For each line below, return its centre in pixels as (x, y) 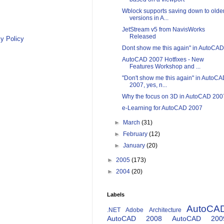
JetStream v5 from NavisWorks (163, 30)
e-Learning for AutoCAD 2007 (162, 108)
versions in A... (149, 18)
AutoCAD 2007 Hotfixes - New (163, 60)
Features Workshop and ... (165, 67)
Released (142, 37)
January (135, 146)
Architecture (165, 210)
